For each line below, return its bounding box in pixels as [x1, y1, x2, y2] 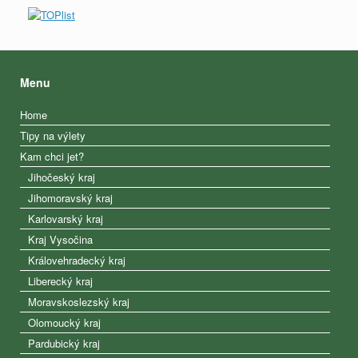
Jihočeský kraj [28, 169, 95, 185]
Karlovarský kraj [28, 211, 103, 227]
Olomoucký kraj [28, 315, 101, 331]
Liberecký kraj [28, 273, 93, 289]
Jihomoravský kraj [28, 190, 113, 206]
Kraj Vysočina [28, 232, 93, 248]
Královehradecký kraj [28, 253, 125, 268]
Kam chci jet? [20, 149, 84, 165]
